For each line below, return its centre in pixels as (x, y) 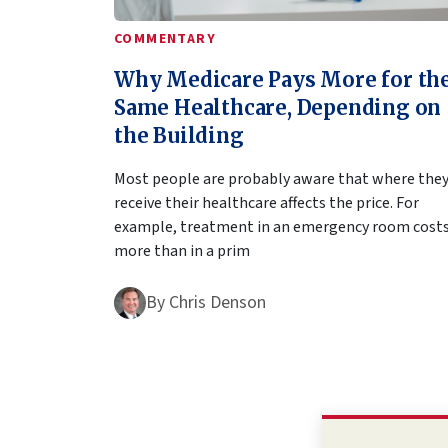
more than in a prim (182, 250)
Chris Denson (217, 302)
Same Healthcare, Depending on (278, 107)
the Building (179, 135)
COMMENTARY (165, 38)
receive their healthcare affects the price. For (266, 202)
